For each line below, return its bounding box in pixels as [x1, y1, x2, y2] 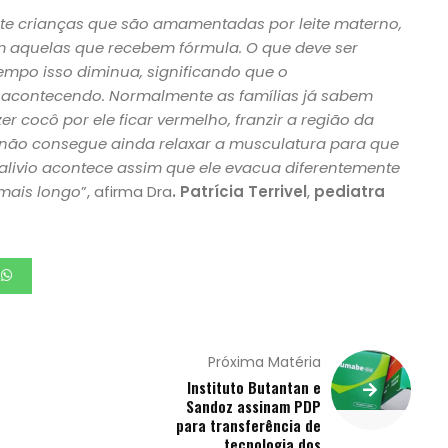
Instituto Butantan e [187, 376, 322, 398]
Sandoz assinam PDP [186, 395, 322, 417]
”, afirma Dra [80, 181, 172, 202]
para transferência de [176, 414, 322, 436]
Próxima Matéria [208, 352, 322, 372]
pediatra [313, 181, 385, 202]
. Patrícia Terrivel [171, 181, 307, 202]
